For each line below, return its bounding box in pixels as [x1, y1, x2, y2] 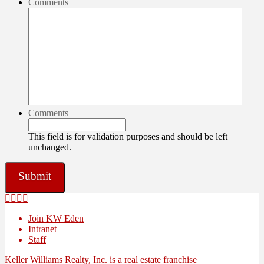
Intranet [28, 223, 57, 234]
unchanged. [28, 141, 71, 152]
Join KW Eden [28, 213, 84, 223]
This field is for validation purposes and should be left [28, 131, 227, 141]
